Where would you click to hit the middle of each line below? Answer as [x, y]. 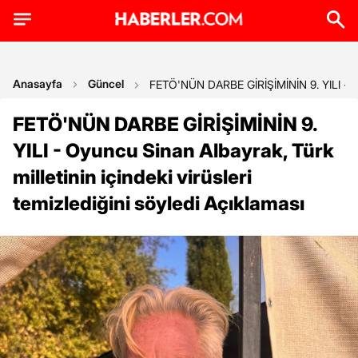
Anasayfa [38, 84]
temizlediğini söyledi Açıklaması [159, 203]
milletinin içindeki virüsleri [132, 177]
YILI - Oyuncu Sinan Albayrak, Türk [173, 151]
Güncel [106, 84]
